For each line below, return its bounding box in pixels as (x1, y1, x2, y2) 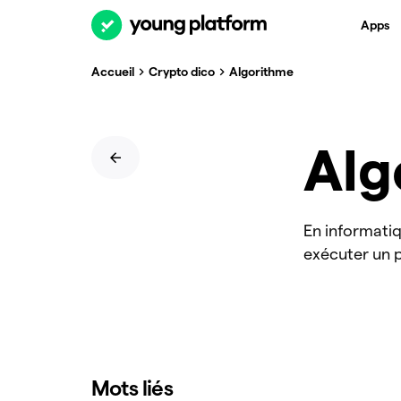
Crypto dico (149, 64, 215, 79)
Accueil (91, 64, 134, 79)
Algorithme (229, 64, 294, 79)
